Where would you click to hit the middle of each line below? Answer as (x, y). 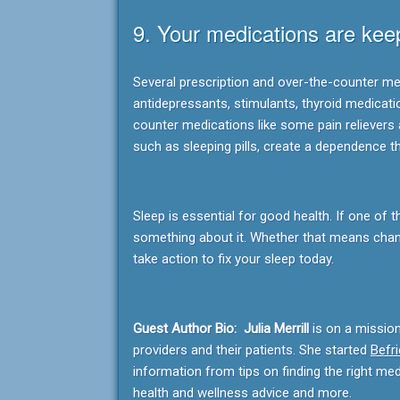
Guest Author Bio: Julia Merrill (223, 329)
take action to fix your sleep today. (233, 259)
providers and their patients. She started (252, 350)
